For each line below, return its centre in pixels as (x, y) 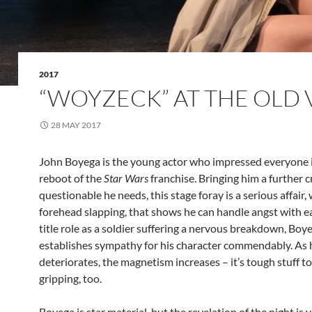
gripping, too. (70, 278)
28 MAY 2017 (76, 125)
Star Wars (126, 178)
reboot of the (71, 178)
